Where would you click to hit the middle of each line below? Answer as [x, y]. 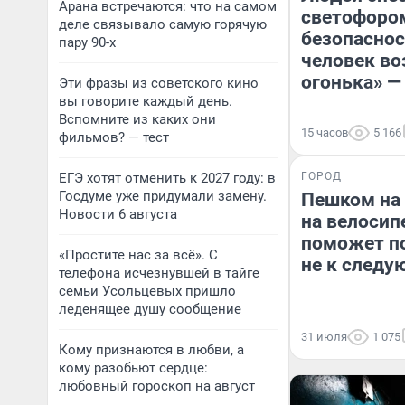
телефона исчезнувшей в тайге [159, 273]
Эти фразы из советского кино [159, 83]
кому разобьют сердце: [133, 368]
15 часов [325, 132]
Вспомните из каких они [137, 119]
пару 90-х [87, 42]
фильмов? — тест [114, 137]
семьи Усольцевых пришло [147, 291]
